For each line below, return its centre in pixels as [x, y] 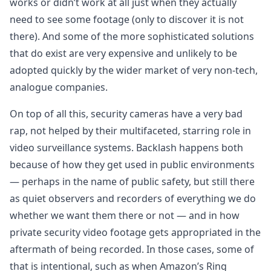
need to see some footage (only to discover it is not [127, 19]
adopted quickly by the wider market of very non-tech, [134, 70]
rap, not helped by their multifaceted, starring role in [130, 131]
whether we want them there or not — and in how [125, 215]
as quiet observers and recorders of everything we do [133, 198]
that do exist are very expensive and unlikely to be [123, 53]
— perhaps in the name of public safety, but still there [132, 181]
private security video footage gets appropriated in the [135, 232]
